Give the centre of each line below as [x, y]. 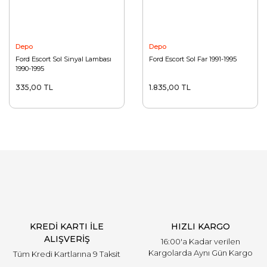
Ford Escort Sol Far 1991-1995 [193, 59]
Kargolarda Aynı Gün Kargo [200, 253]
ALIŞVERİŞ [67, 239]
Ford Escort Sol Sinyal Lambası [63, 59]
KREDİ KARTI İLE [67, 227]
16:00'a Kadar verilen [200, 242]
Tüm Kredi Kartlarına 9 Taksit [67, 254]
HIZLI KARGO [200, 227]
